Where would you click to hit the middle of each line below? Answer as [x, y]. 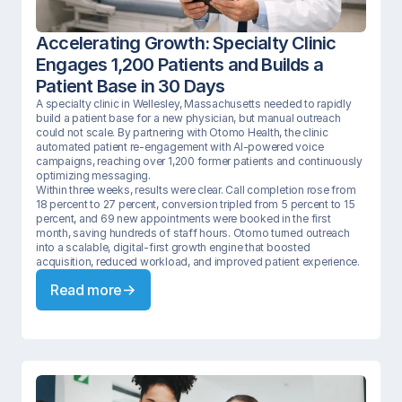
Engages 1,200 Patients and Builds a [180, 65]
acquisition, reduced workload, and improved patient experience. [198, 262]
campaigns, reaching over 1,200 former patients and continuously [199, 161]
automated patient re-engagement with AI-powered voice [180, 147]
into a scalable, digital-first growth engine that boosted [173, 247]
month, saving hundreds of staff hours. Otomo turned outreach [193, 233]
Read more [87, 290]
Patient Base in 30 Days [131, 86]
